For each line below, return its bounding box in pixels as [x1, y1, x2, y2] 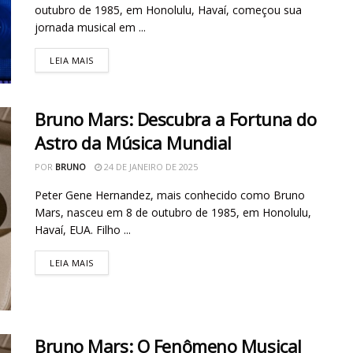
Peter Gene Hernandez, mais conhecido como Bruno [35, 188, 305, 203]
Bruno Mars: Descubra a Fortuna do [35, 107, 317, 132]
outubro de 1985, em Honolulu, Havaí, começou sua [35, 2, 302, 17]
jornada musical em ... [35, 19, 146, 35]
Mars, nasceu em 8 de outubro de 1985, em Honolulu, [35, 205, 311, 221]
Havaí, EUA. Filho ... [35, 222, 131, 238]
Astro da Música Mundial [35, 131, 232, 155]
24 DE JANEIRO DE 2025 [102, 161, 198, 173]
